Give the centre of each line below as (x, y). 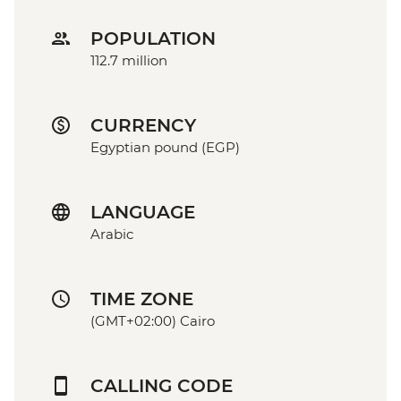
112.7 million (129, 61)
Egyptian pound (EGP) (165, 148)
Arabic (112, 235)
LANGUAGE (143, 213)
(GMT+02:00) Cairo (153, 321)
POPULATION (153, 39)
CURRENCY (143, 126)
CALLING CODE (162, 386)
